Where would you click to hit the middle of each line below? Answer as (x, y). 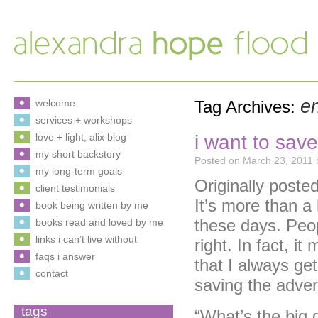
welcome (55, 103)
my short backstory (78, 154)
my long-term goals (79, 171)
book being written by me (92, 205)
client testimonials (75, 188)
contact (52, 273)
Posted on (217, 160)
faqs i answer (65, 256)
